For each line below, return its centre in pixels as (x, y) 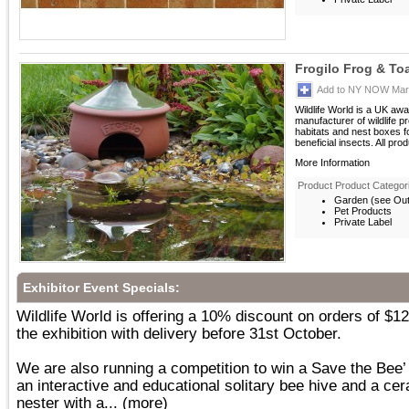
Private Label (363, 222)
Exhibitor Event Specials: (101, 288)
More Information (332, 163)
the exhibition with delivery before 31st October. (179, 333)
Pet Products (363, 211)
